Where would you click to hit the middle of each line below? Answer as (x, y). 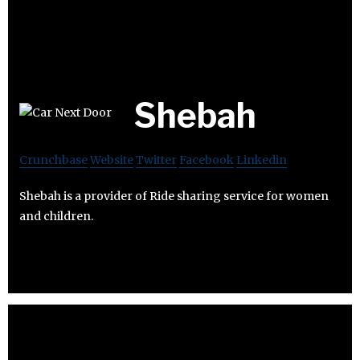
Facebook (207, 160)
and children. (56, 216)
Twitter (156, 160)
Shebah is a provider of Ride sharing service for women (174, 196)
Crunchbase (53, 160)
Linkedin (262, 160)
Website (112, 160)
